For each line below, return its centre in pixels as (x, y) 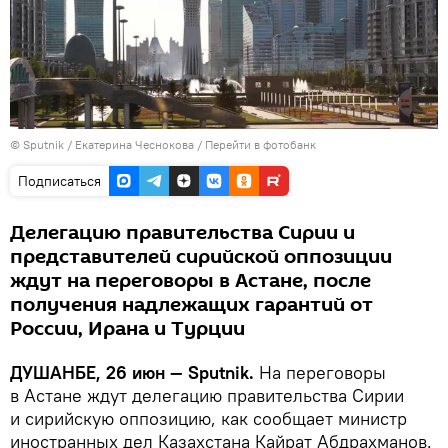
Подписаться (59, 180)
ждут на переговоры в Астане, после (190, 280)
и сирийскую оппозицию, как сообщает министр (208, 418)
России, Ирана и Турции (127, 328)
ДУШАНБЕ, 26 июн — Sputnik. (134, 372)
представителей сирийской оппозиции (201, 256)
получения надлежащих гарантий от (191, 304)
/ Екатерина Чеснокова (130, 144)
